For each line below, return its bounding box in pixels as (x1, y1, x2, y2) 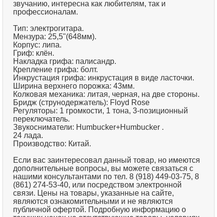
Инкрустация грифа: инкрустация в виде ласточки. (13, 74, 195, 82)
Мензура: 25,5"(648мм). (13, 32, 97, 41)
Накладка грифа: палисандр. (13, 57, 117, 66)
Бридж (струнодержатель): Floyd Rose (13, 98, 150, 107)
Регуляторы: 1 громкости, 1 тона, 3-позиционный (13, 107, 188, 115)
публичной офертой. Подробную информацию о (13, 205, 186, 214)
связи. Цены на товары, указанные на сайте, (13, 189, 174, 198)
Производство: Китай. (13, 139, 92, 148)
